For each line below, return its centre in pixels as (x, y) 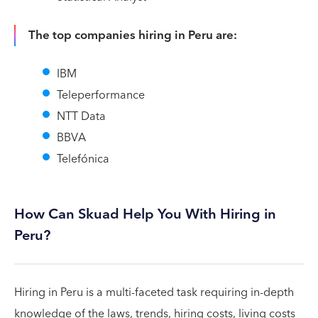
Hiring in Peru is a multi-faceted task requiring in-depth (154, 292)
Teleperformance (101, 95)
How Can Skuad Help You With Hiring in (145, 214)
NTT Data (81, 116)
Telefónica (83, 159)
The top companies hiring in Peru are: (133, 35)
